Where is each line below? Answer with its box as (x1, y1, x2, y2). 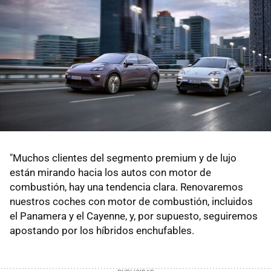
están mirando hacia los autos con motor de (10, 166, 211, 179)
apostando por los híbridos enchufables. (10, 224, 194, 237)
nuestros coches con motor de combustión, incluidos (10, 195, 253, 208)
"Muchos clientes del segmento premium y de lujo (10, 152, 237, 165)
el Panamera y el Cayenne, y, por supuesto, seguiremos (10, 210, 258, 223)
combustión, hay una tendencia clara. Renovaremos (10, 181, 243, 194)
